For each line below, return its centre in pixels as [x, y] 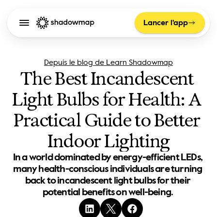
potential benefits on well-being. [108, 192]
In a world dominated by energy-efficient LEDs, [108, 157]
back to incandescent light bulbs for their [108, 180]
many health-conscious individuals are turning [108, 169]
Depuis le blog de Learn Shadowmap [108, 62]
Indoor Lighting [108, 141]
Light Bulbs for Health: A [107, 100]
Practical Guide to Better [107, 120]
